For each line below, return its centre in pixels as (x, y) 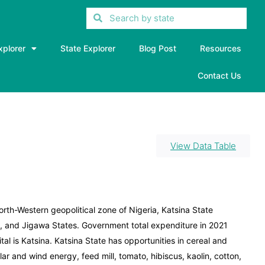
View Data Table (203, 146)
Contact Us (219, 75)
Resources (220, 48)
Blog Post (157, 48)
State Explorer (88, 48)
